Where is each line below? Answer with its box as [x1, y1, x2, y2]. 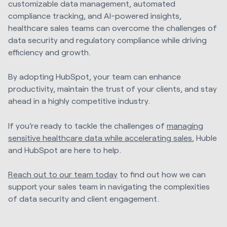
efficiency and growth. [8, 47, 93, 57]
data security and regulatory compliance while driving [8, 35, 207, 45]
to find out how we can [118, 169, 206, 179]
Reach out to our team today [8, 169, 118, 179]
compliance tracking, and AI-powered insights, [8, 11, 181, 21]
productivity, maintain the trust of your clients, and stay [8, 84, 217, 94]
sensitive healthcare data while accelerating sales [8, 132, 192, 142]
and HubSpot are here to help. [8, 144, 121, 155]
